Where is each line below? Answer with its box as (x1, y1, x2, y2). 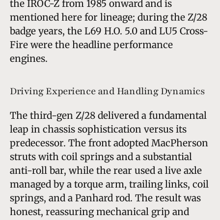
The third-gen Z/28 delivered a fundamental (10, 109, 207, 121)
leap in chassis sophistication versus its (10, 123, 187, 135)
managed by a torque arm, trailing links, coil (10, 178, 209, 190)
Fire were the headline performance (10, 38, 173, 51)
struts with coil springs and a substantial (10, 150, 192, 163)
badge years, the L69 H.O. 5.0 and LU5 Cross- (10, 25, 208, 37)
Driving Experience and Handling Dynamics (10, 84, 205, 98)
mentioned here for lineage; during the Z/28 (10, 11, 207, 23)
